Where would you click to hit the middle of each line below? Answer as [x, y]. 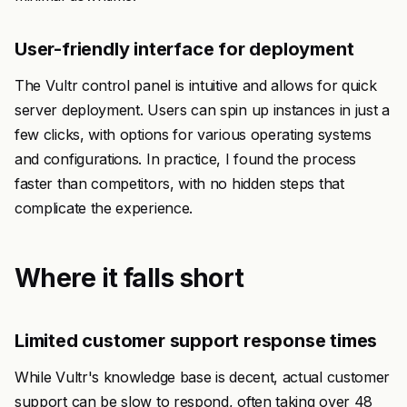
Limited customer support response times [196, 341]
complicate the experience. [104, 208]
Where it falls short [129, 278]
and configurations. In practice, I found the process [185, 159]
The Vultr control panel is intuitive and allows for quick [196, 85]
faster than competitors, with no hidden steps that [179, 184]
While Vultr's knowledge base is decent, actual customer [203, 377]
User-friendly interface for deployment [184, 49]
